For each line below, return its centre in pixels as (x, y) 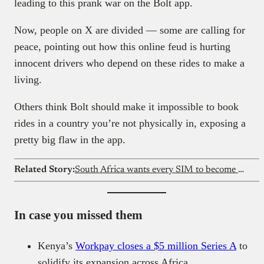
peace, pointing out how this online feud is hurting (122, 47)
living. (29, 80)
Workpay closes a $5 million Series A (156, 246)
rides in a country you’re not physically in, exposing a (130, 123)
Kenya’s (57, 246)
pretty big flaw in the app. (70, 140)
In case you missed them (78, 215)
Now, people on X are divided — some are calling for (130, 30)
